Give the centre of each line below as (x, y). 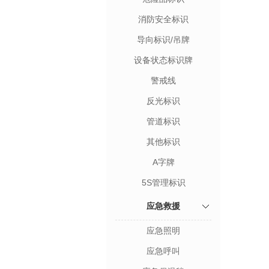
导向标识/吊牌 (163, 40)
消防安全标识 (163, 19)
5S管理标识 (163, 183)
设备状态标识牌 (163, 60)
